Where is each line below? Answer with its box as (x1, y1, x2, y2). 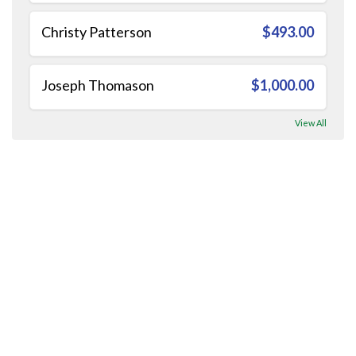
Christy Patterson (41, 22, 152, 41)
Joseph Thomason (41, 75, 154, 94)
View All (295, 117, 327, 128)
